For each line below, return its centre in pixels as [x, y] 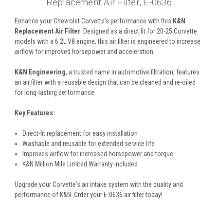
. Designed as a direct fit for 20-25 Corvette [139, 31]
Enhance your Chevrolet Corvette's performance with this [94, 21]
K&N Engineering [40, 72]
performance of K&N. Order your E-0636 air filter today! [89, 194]
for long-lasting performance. [55, 92]
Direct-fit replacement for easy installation [80, 133]
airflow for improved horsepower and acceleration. [85, 51]
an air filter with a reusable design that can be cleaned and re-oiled [105, 82]
